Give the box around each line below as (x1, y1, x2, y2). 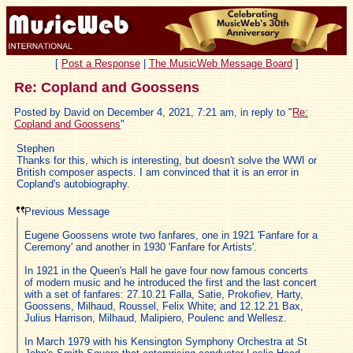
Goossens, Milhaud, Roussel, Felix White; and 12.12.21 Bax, (24, 299, 303, 312)
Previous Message (24, 205, 110, 217)
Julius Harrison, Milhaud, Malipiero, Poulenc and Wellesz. (24, 311, 287, 324)
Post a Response (61, 57, 140, 69)
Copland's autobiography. (17, 177, 130, 190)
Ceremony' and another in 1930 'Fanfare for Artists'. (24, 240, 257, 253)
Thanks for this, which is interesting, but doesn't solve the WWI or (17, 154, 317, 166)
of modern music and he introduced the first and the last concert (24, 276, 317, 288)
